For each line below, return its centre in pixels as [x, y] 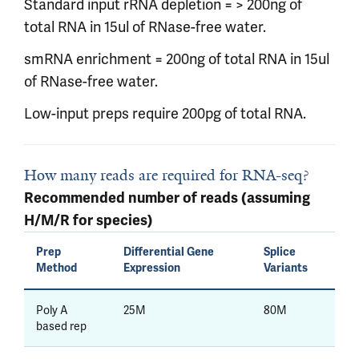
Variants [286, 268]
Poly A [52, 310]
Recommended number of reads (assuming [167, 198]
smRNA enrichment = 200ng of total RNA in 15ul [177, 59]
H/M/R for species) [89, 220]
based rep [61, 326]
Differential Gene [169, 252]
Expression [152, 268]
